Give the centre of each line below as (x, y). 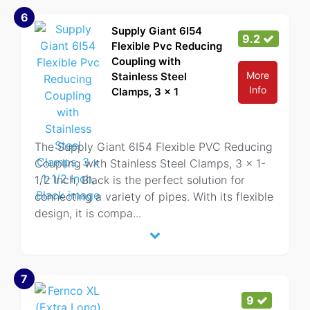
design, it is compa (84, 213)
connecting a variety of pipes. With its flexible (154, 197)
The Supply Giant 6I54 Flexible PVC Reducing (154, 147)
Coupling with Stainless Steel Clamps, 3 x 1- (150, 163)
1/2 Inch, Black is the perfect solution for (140, 180)
